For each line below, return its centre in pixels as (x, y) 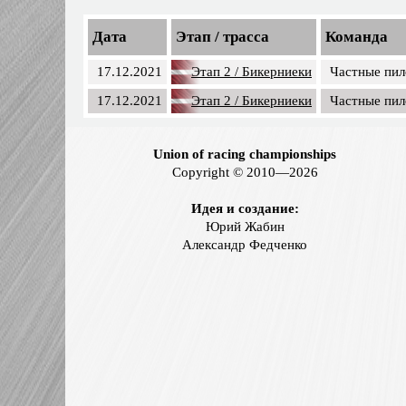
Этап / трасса (222, 36)
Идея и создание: (245, 208)
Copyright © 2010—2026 (245, 172)
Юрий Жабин (245, 226)
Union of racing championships (245, 154)
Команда (357, 36)
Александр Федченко (245, 244)
